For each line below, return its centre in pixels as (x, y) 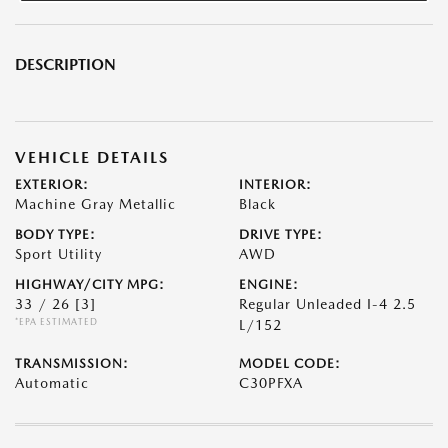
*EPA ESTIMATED (56, 322)
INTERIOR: (275, 185)
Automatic (52, 383)
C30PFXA (271, 383)
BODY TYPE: (55, 235)
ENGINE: (269, 285)
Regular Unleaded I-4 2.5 (327, 304)
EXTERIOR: (52, 185)
